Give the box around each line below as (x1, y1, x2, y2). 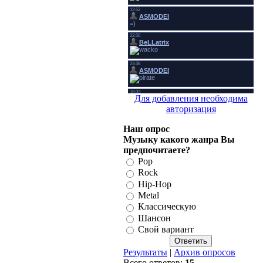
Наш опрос (123, 124, 170, 134)
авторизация (166, 104, 216, 114)
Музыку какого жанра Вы (123, 134, 235, 144)
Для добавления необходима (134, 93, 248, 103)
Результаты (123, 247, 167, 258)
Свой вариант (138, 224, 194, 235)
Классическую (138, 201, 196, 212)
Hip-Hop (138, 178, 171, 189)
